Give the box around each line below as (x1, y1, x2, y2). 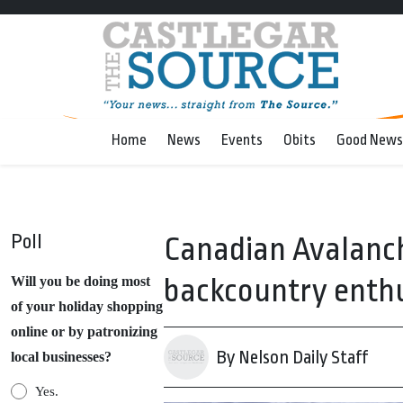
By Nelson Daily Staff (216, 346, 368, 368)
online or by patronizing (11, 324, 157, 339)
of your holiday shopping (11, 299, 163, 314)
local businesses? (11, 349, 112, 364)
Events (221, 131, 263, 148)
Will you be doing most (11, 273, 150, 289)
